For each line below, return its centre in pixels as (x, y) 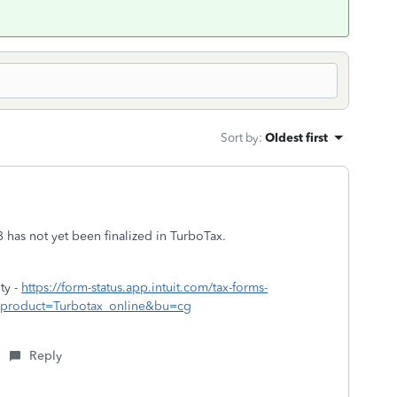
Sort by (240, 137)
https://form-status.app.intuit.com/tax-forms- (144, 288)
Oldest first (296, 137)
